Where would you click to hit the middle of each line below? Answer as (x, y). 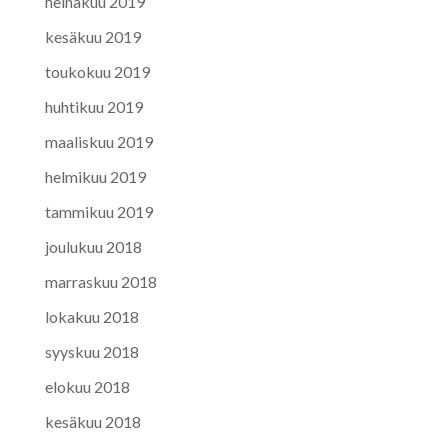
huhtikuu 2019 (93, 107)
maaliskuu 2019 (98, 142)
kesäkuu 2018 (92, 422)
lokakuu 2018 (91, 317)
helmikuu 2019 (95, 177)
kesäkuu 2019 (92, 37)
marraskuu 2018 (100, 282)
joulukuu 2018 (93, 247)
